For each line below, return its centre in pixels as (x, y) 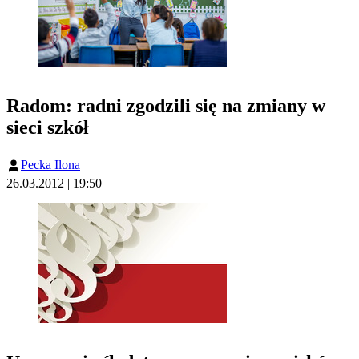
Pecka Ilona (50, 164)
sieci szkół (48, 127)
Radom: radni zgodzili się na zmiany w (166, 105)
